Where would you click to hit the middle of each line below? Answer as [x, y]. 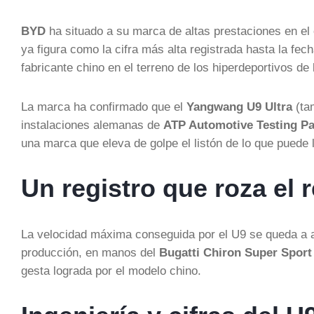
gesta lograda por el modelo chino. [111, 271]
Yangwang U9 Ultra [239, 107]
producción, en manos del [90, 252]
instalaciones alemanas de [92, 125]
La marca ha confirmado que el [104, 107]
